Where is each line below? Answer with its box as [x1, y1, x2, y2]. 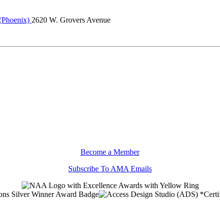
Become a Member [81, 147, 139, 156]
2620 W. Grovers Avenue [31, 15, 110, 24]
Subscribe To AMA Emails [68, 164, 152, 173]
